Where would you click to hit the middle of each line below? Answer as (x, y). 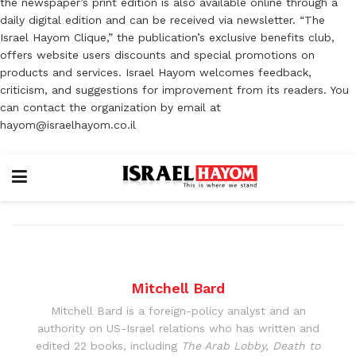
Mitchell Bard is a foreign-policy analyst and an (178, 310)
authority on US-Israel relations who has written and (178, 328)
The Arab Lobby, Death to (251, 345)
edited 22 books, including (108, 345)
